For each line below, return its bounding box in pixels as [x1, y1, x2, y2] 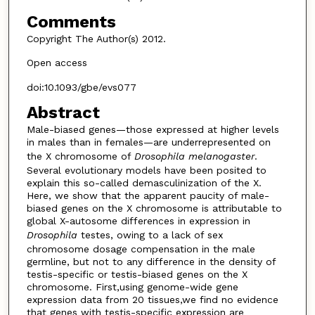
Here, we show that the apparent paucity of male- [26, 189, 269, 201]
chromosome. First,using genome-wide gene [26, 281, 238, 292]
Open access [26, 57, 87, 69]
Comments [26, 11, 116, 32]
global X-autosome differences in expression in [26, 214, 250, 226]
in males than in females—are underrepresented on [26, 136, 271, 148]
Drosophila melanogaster [134, 150, 255, 162]
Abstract [26, 102, 100, 122]
